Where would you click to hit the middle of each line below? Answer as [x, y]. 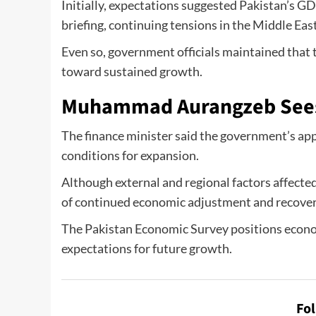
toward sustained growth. [132, 72]
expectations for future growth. [147, 249]
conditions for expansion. [130, 156]
